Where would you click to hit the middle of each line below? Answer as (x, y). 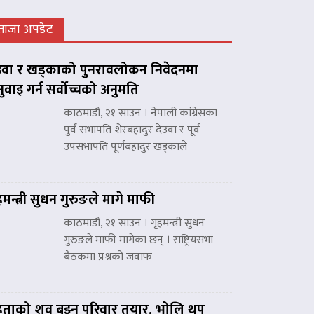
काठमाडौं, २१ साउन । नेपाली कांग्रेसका (141, 113)
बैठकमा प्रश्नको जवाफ (108, 257)
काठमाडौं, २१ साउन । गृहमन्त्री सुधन (134, 223)
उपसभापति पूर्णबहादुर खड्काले (125, 146)
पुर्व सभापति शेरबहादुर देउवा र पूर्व (132, 130)
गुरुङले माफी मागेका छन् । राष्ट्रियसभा (138, 240)
